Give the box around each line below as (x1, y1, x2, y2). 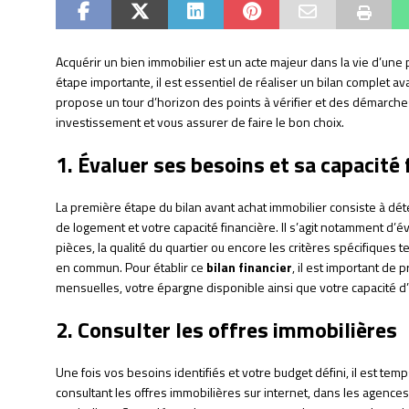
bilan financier (205, 257, 292, 278)
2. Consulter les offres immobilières (55, 313, 397, 347)
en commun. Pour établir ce (55, 257, 206, 278)
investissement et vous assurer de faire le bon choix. (55, 112, 344, 132)
